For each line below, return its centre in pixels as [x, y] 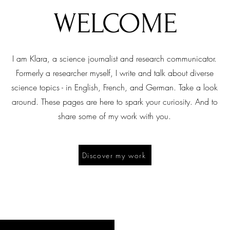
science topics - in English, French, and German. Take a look [114, 87]
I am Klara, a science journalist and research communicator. [114, 59]
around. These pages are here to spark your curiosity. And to [114, 102]
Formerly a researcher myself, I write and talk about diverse [114, 73]
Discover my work [114, 155]
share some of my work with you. [114, 116]
